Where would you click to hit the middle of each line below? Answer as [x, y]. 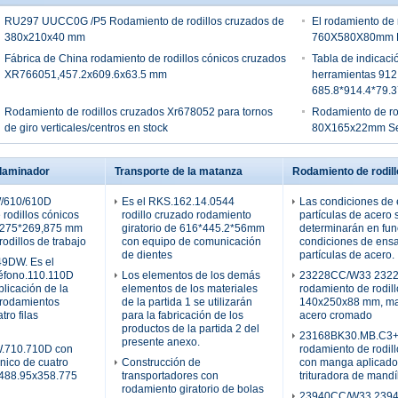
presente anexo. [161, 342]
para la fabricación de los [183, 315]
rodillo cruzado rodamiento [187, 215]
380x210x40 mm [45, 37]
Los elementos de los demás [191, 275]
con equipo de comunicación [191, 242]
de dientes [147, 255]
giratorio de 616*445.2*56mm [193, 228]
